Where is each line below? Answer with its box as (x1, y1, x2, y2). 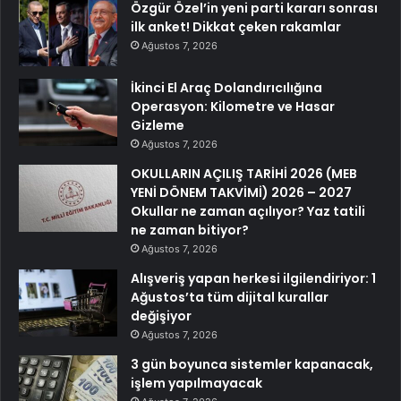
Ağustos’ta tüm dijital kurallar (131, 288, 328, 307)
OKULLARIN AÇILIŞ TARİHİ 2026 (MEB (131, 165, 357, 183)
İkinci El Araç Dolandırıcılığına (131, 79, 322, 98)
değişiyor (131, 307, 192, 326)
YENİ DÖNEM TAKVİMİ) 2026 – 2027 (131, 183, 352, 202)
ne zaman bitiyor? (131, 221, 249, 240)
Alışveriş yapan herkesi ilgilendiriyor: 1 (131, 269, 376, 288)
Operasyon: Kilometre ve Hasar (131, 98, 335, 116)
